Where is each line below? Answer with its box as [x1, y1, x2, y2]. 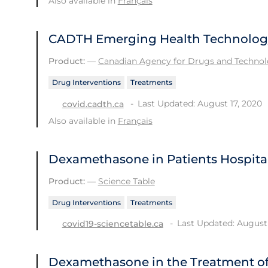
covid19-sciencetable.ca [62, 218, 163, 230]
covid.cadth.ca [62, 98, 124, 109]
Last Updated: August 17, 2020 [137, 98, 262, 109]
